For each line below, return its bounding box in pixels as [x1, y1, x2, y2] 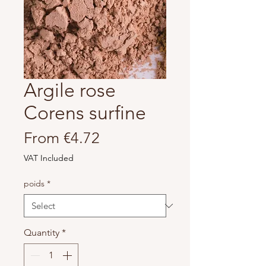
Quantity [24, 227, 59, 238]
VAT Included [24, 153, 74, 163]
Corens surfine [24, 102, 146, 124]
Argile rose [24, 79, 116, 102]
